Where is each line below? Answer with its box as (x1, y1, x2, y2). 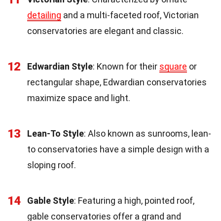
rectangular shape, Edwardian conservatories (27, 77, 207, 88)
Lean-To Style (27, 128, 84, 139)
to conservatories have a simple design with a (27, 144, 209, 155)
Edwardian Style (27, 61, 93, 72)
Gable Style (27, 195, 74, 206)
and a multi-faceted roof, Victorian (61, 10, 199, 21)
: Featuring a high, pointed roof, (74, 195, 194, 206)
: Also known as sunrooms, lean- (84, 128, 211, 139)
